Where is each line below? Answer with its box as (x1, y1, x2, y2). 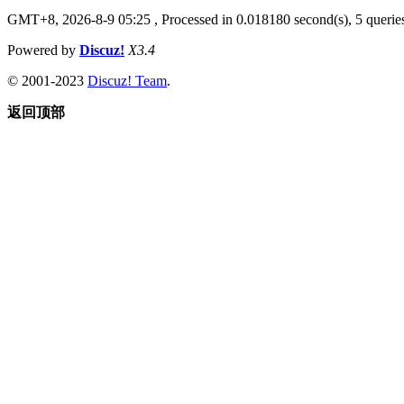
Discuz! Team (87, 72, 167, 88)
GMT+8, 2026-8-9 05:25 (7, 11, 151, 27)
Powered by (7, 41, 79, 58)
